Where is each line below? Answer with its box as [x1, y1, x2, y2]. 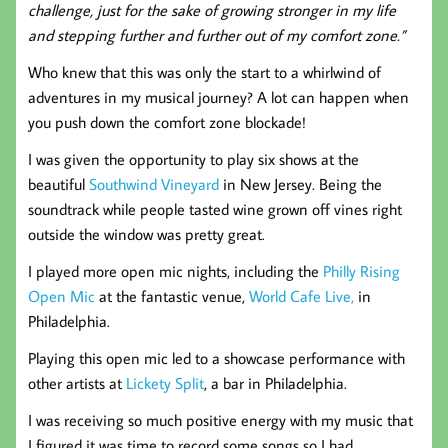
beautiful [28, 173, 89, 194]
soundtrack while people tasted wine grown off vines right [28, 198, 402, 219]
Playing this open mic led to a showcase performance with [28, 347, 405, 368]
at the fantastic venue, [95, 285, 249, 306]
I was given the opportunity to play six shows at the [28, 148, 359, 169]
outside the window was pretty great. [28, 223, 265, 244]
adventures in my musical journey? [28, 86, 253, 107]
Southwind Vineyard [89, 173, 219, 194]
